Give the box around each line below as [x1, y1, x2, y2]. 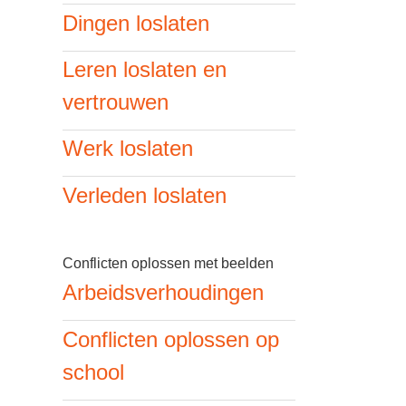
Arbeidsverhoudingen [62, 280, 264, 305]
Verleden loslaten [62, 182, 227, 208]
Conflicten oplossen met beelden [62, 255, 274, 271]
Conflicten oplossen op [62, 326, 279, 352]
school [62, 359, 124, 384]
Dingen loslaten [62, 10, 209, 35]
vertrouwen [62, 89, 169, 114]
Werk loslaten [62, 136, 193, 161]
